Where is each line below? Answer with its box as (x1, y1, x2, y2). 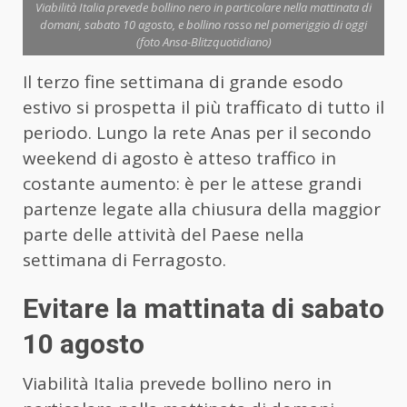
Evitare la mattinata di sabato (23, 293, 384, 325)
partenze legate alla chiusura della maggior (23, 197, 381, 222)
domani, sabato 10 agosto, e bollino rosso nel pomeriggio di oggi (40, 16, 367, 34)
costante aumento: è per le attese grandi (23, 172, 362, 196)
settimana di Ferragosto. (23, 248, 226, 273)
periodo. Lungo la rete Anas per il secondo (23, 121, 372, 145)
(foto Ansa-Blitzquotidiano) (135, 34, 272, 51)
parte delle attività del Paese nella (23, 223, 304, 247)
